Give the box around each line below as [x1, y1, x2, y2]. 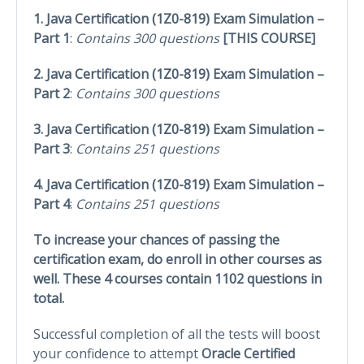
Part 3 [33, 139, 70, 158]
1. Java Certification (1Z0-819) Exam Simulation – [33, 9, 324, 28]
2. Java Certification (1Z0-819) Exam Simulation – [33, 64, 324, 83]
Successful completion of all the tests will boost [33, 324, 320, 343]
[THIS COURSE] [223, 28, 315, 47]
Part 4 [33, 194, 70, 213]
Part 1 [33, 28, 70, 47]
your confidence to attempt [33, 344, 201, 362]
